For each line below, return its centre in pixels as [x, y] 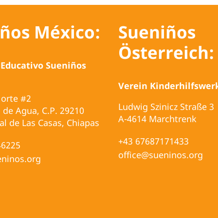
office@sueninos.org [161, 154]
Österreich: [166, 53]
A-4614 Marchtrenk [157, 118]
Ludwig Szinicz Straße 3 [166, 106]
